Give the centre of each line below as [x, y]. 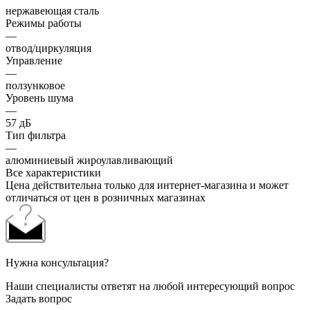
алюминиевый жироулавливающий [89, 160]
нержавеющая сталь [52, 10]
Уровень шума [39, 98]
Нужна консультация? [57, 262]
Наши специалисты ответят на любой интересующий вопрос [150, 286]
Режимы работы [44, 23]
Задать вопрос [39, 298]
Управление [34, 60]
